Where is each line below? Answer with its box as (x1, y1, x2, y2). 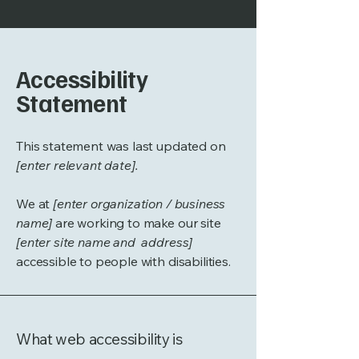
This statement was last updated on (16, 138, 226, 154)
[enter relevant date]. (16, 157, 139, 173)
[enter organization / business (53, 196, 226, 212)
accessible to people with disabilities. (16, 253, 231, 269)
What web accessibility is (16, 329, 183, 349)
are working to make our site (52, 215, 221, 231)
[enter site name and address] (16, 234, 193, 250)
